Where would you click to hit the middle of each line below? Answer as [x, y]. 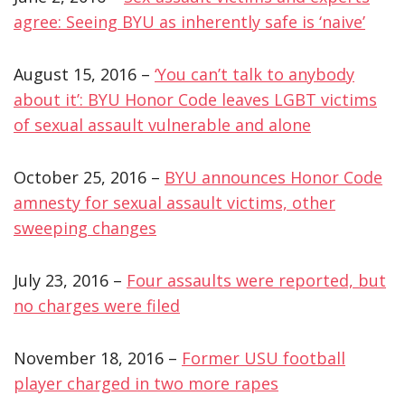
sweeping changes [85, 227]
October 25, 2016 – [89, 177]
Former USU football [264, 358]
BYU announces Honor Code [273, 177]
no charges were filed [97, 305]
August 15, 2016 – [84, 74]
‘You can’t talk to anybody [254, 74]
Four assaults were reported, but [256, 280]
